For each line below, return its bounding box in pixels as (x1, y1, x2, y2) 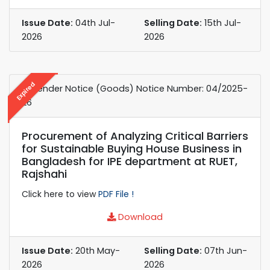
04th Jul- (73, 16, 115, 29)
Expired (14, 79, 37, 102)
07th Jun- (202, 244, 247, 257)
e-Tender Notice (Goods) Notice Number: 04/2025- (22, 82, 248, 95)
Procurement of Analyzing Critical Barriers (22, 128, 248, 143)
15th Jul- (202, 16, 241, 29)
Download (116, 210, 163, 223)
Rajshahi (22, 166, 67, 181)
